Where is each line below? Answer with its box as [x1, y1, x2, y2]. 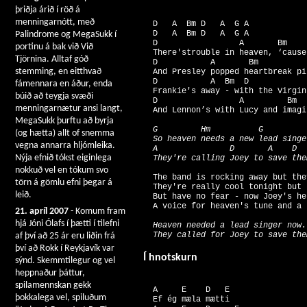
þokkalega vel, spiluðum [15, 293, 106, 303]
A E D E [143, 285, 230, 295]
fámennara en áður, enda [15, 79, 112, 89]
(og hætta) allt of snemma [15, 128, 114, 138]
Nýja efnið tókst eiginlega [15, 153, 112, 163]
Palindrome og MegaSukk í [15, 29, 116, 40]
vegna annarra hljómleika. [15, 140, 115, 151]
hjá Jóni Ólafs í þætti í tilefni [15, 219, 119, 229]
